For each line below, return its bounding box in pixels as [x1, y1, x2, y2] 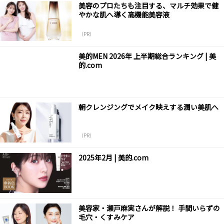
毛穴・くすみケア [78, 212, 134, 222]
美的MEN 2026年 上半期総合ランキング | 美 [78, 51, 216, 61]
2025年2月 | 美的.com [78, 152, 148, 162]
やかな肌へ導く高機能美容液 [78, 9, 169, 20]
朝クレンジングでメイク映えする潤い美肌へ [78, 101, 218, 112]
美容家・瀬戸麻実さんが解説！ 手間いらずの [78, 203, 220, 213]
